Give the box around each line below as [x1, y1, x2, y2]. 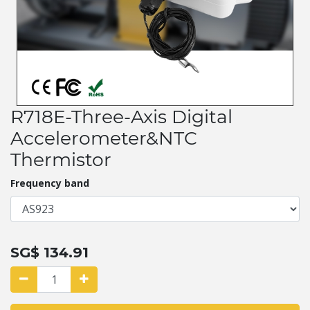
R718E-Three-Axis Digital [10, 105, 232, 129]
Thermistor [10, 148, 111, 172]
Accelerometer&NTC [10, 127, 197, 150]
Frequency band [10, 176, 89, 190]
